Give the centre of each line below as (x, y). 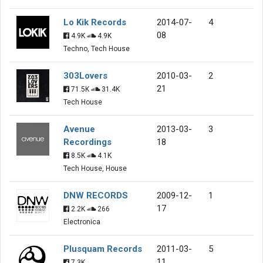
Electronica (82, 222)
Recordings (87, 142)
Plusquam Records (103, 249)
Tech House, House (95, 168)
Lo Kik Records (95, 22)
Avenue (79, 129)
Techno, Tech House (97, 48)
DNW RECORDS (96, 195)
